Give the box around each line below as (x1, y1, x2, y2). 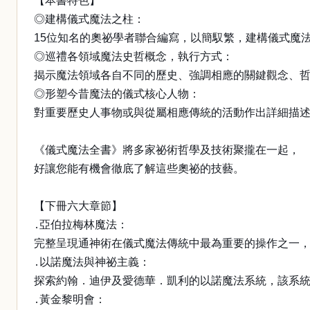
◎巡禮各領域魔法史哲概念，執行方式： (34, 51, 233, 62)
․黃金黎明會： (34, 293, 106, 305)
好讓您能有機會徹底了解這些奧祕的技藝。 (34, 163, 244, 174)
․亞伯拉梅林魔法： (34, 219, 128, 230)
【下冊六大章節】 (34, 200, 122, 212)
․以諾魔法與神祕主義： (34, 256, 150, 268)
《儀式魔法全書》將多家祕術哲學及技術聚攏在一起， (34, 144, 300, 156)
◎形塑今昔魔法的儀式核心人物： (34, 88, 200, 100)
